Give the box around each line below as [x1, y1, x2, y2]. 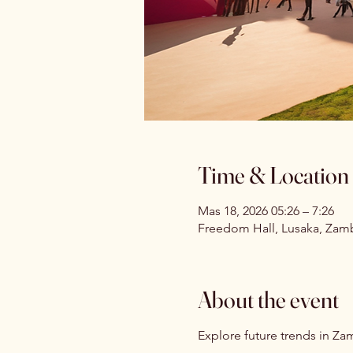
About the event [197, 285, 339, 314]
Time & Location [197, 161, 349, 190]
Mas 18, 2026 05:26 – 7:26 [197, 203, 334, 218]
